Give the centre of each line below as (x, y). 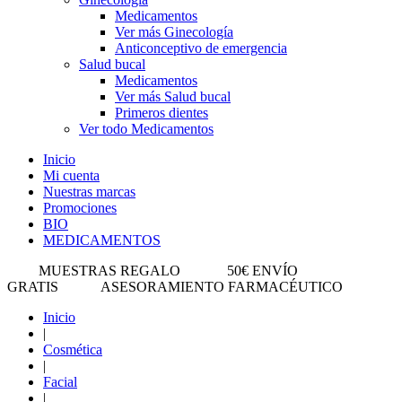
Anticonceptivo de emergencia (201, 48)
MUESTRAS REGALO (109, 271)
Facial (60, 382)
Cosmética (73, 350)
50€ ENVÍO (262, 271)
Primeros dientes (162, 113)
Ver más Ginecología (174, 32)
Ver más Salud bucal (173, 96)
